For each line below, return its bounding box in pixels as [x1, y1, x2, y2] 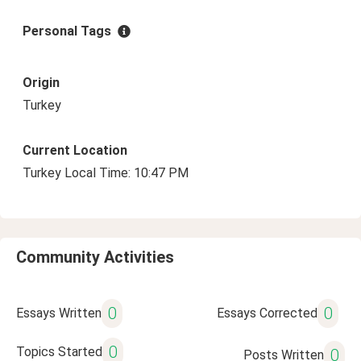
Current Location [23, 143, 127, 158]
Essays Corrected [216, 305, 317, 321]
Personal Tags [23, 23, 111, 39]
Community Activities [16, 247, 174, 267]
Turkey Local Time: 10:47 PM [23, 165, 189, 180]
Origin [23, 75, 60, 90]
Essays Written [16, 305, 102, 321]
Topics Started [16, 344, 102, 359]
